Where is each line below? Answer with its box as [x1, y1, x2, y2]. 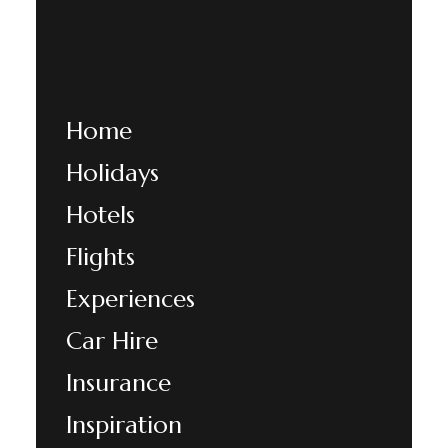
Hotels [65, 200, 135, 230]
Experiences [65, 284, 195, 314]
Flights [65, 242, 135, 272]
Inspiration [65, 410, 182, 440]
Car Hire [65, 326, 158, 356]
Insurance [65, 368, 171, 398]
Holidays [65, 158, 159, 188]
